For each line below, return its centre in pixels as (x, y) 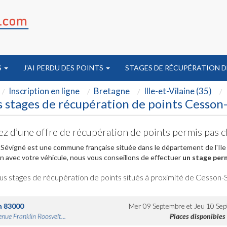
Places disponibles (197, 216)
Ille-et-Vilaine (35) (178, 91)
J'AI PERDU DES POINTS (64, 68)
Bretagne (112, 91)
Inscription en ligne (44, 91)
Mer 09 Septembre (157, 206)
